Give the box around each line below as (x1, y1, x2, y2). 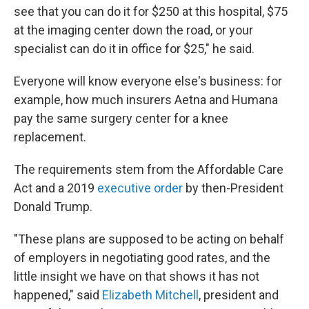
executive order (97, 181, 183, 196)
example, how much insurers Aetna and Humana (14, 92, 278, 108)
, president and (199, 288, 279, 303)
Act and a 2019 (14, 181, 97, 196)
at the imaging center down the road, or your (14, 23, 253, 38)
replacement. (14, 130, 86, 145)
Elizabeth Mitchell (102, 288, 199, 303)
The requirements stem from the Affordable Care (14, 162, 283, 177)
